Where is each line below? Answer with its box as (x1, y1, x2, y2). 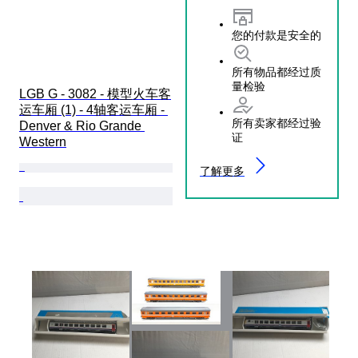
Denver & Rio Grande (19, 118, 145, 133)
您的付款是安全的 (232, 28, 321, 42)
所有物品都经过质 (232, 65, 321, 78)
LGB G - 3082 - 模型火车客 (19, 86, 171, 101)
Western (19, 134, 66, 149)
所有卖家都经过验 (232, 116, 321, 129)
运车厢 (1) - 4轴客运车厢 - (19, 102, 168, 117)
